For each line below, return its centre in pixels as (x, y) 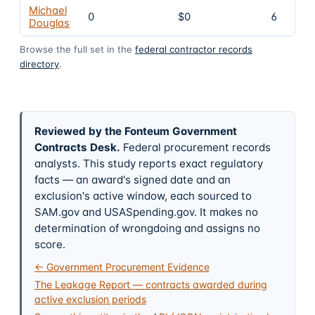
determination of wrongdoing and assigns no (147, 228)
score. (50, 244)
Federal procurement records (197, 147)
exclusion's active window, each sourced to (143, 195)
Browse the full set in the (76, 49)
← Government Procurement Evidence (122, 266)
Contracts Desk (75, 147)
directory (39, 64)
